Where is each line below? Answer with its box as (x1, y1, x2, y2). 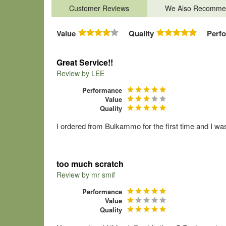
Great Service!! (56, 56, 113, 68)
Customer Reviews (69, 3, 129, 13)
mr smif (91, 169, 115, 180)
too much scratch (56, 158, 124, 169)
